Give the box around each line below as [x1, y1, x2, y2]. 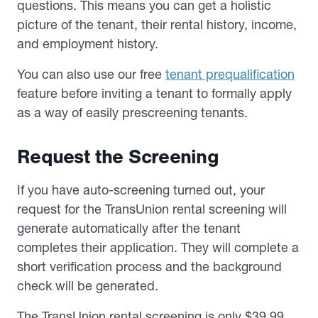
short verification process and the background [17, 258, 282, 275]
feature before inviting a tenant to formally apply [17, 85, 292, 102]
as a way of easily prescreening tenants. [17, 104, 248, 121]
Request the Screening [17, 146, 219, 168]
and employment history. [17, 35, 158, 52]
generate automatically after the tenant [17, 220, 241, 236]
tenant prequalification [165, 66, 295, 82]
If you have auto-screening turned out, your [17, 182, 265, 198]
